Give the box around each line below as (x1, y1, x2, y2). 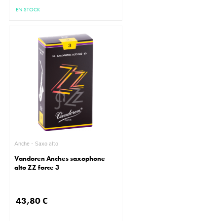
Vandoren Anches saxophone (14, 154, 106, 163)
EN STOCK (16, 6, 40, 13)
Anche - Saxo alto (35, 140, 59, 148)
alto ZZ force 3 (14, 163, 60, 172)
